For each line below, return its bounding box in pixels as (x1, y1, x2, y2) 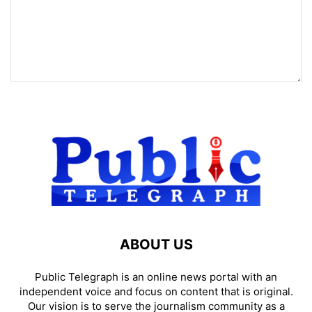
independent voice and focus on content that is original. (19, 284, 293, 298)
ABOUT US (119, 235, 193, 253)
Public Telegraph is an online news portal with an (35, 270, 277, 283)
